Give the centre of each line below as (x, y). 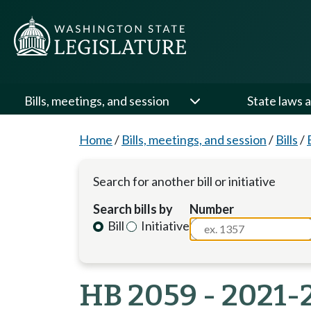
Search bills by (133, 209)
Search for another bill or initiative (184, 181)
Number (212, 209)
